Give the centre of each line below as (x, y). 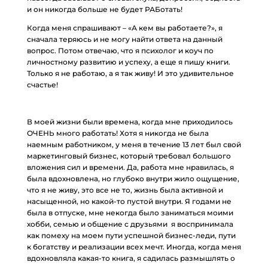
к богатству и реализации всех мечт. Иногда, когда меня (134, 247)
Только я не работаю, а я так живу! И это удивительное (130, 73)
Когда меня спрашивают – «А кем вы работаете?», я (124, 28)
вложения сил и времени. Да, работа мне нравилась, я (130, 167)
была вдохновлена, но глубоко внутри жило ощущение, (133, 179)
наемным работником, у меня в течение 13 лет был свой (134, 144)
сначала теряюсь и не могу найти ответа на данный (124, 39)
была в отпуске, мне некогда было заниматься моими (130, 213)
